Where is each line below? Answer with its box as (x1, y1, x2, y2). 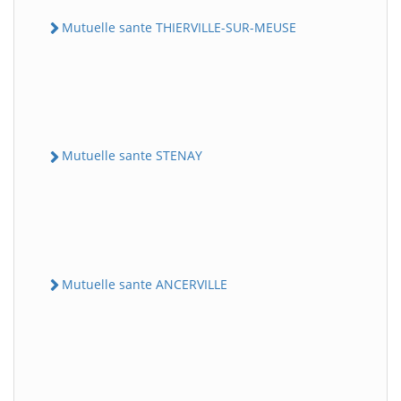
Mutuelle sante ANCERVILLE (62, 275, 227, 293)
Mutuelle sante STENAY (62, 147, 202, 165)
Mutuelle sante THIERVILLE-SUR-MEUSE (62, 19, 296, 36)
